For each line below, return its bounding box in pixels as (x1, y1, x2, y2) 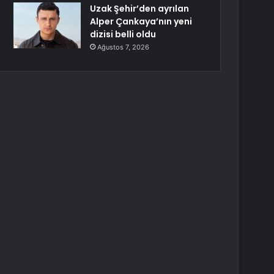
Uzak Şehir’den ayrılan (90, 2, 190, 15)
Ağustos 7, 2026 (97, 43, 150, 51)
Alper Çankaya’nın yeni (90, 15, 193, 28)
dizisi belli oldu (90, 28, 157, 40)
